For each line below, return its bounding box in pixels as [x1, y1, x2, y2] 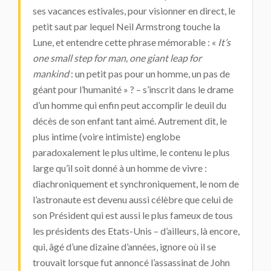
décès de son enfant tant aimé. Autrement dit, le [33, 115, 227, 126]
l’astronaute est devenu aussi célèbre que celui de [33, 194, 233, 205]
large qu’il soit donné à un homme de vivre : [33, 162, 207, 174]
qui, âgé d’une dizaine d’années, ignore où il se [33, 241, 216, 252]
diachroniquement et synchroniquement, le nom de [33, 178, 239, 189]
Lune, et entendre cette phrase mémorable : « [33, 36, 218, 48]
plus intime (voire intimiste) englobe [33, 131, 180, 142]
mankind [33, 68, 71, 79]
